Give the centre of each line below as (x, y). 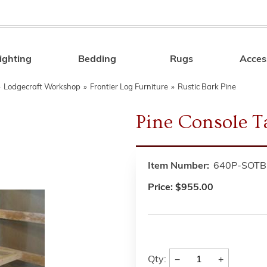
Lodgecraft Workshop (42, 87)
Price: (162, 188)
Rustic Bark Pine (207, 87)
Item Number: (178, 166)
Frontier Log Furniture (129, 87)
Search (199, 61)
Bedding (97, 60)
